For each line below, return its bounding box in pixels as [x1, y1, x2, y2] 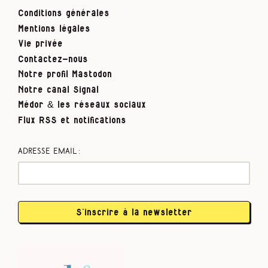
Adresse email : [18, 148, 81, 155]
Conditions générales [18, 9, 109, 18]
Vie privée [18, 39, 63, 48]
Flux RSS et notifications [18, 115, 126, 124]
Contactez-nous [18, 54, 88, 63]
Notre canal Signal [18, 85, 99, 94]
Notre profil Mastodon [18, 70, 112, 79]
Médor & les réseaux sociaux [18, 100, 146, 109]
